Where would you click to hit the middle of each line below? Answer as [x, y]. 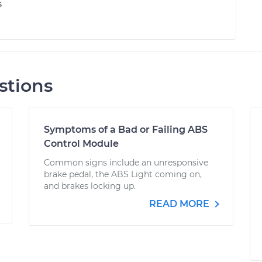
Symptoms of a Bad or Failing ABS [126, 130]
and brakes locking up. [90, 186]
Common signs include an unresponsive [126, 163]
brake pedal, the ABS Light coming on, [123, 174]
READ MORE [180, 204]
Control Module [82, 144]
